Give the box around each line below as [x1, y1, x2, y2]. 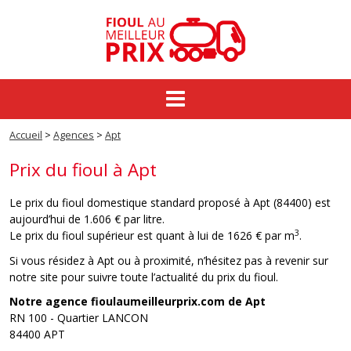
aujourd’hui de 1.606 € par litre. [9, 212, 165, 227]
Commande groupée [235, 125, 340, 141]
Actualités [291, 208, 340, 223]
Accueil [9, 128, 42, 143]
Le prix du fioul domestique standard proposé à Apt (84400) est [9, 195, 331, 211]
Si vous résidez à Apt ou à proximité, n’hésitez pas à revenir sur [9, 252, 328, 268]
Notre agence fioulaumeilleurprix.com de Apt [9, 294, 266, 309]
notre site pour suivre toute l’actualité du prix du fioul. [9, 269, 278, 284]
